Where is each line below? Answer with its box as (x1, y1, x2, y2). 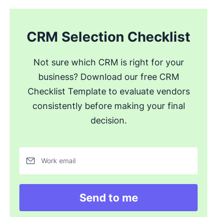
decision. (90, 115, 127, 125)
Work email (41, 156, 76, 165)
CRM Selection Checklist (27, 28, 190, 45)
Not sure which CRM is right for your (33, 57, 184, 67)
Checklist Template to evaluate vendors (27, 86, 190, 96)
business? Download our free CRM (38, 71, 179, 82)
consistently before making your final (32, 100, 185, 111)
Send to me (79, 191, 138, 204)
